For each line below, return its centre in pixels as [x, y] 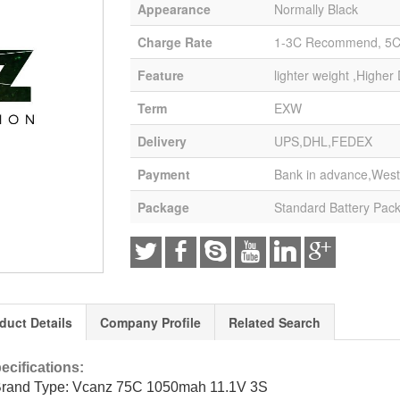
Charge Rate [175, 42]
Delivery [162, 141]
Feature [160, 75]
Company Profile [150, 322]
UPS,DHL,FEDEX [323, 141]
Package [163, 207]
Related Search [275, 322]
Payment [163, 174]
